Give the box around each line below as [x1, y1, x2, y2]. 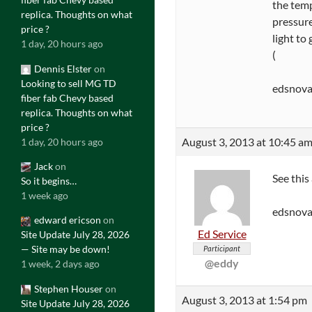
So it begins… [21, 174, 77, 187]
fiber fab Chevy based [21, 91, 114, 104]
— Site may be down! [21, 243, 110, 256]
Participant [203, 243, 240, 253]
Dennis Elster [34, 62, 92, 75]
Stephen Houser [34, 282, 103, 295]
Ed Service [197, 226, 247, 240]
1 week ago [21, 189, 68, 201]
